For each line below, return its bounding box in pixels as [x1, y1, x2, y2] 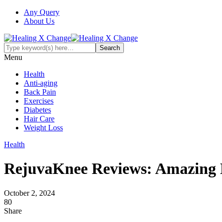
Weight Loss [24, 123, 63, 132]
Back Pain [24, 88, 56, 96]
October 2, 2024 [4, 188, 55, 197]
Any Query [24, 8, 59, 16]
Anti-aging [24, 79, 57, 87]
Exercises [24, 97, 54, 105]
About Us [24, 17, 55, 25]
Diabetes [24, 106, 51, 114]
